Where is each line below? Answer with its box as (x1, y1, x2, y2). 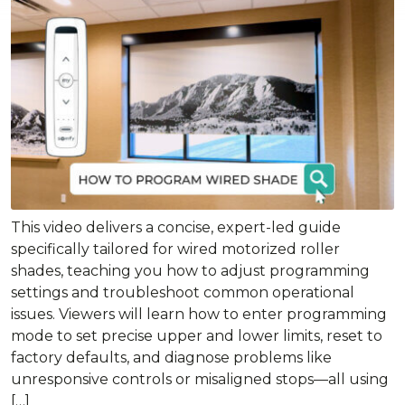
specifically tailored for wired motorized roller (11, 240, 340, 259)
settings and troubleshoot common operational (11, 284, 354, 302)
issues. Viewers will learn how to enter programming (11, 306, 387, 324)
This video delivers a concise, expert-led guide (11, 219, 341, 237)
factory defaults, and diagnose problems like (11, 349, 332, 367)
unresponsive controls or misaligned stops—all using (11, 371, 389, 389)
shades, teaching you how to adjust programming (11, 262, 370, 280)
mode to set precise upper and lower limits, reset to (11, 327, 382, 345)
